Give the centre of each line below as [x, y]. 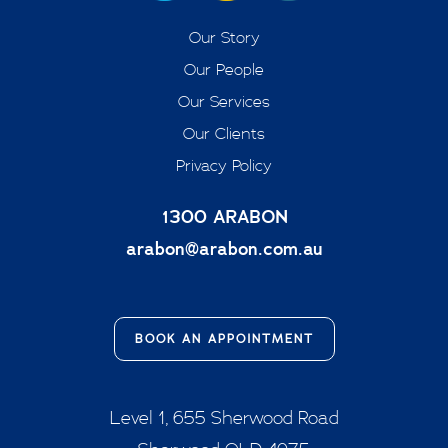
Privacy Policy [224, 165]
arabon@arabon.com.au [224, 249]
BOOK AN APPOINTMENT [224, 338]
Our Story [224, 37]
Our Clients [224, 133]
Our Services [224, 101]
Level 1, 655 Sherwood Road [224, 416]
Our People [224, 69]
